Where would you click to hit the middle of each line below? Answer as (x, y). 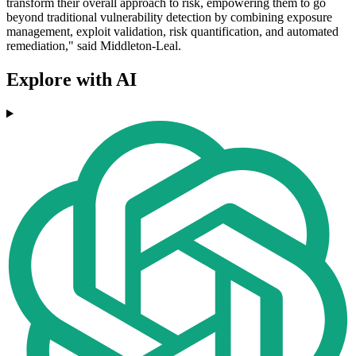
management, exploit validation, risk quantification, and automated (172, 32)
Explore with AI (72, 80)
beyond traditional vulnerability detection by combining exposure (169, 17)
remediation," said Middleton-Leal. (94, 46)
